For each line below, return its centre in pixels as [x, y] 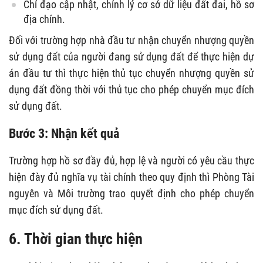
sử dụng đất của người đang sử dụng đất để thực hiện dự [131, 56]
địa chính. [44, 19]
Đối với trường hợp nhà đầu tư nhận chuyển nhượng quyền [131, 40]
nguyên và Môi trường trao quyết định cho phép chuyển [131, 193]
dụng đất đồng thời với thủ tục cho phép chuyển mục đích [131, 89]
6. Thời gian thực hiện [76, 239]
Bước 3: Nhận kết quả [64, 133]
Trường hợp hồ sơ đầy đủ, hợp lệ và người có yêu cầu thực [131, 160]
